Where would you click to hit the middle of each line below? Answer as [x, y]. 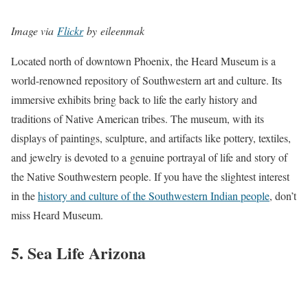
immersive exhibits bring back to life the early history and [134, 99]
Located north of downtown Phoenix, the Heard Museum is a [143, 60]
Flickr [70, 30]
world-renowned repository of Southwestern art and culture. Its [146, 80]
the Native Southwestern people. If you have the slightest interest [150, 176]
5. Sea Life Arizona [78, 252]
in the [24, 195]
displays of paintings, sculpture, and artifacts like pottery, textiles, [151, 137]
